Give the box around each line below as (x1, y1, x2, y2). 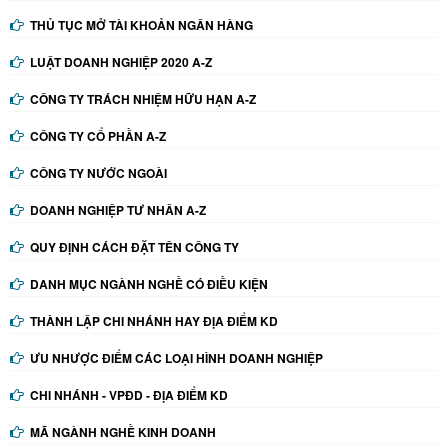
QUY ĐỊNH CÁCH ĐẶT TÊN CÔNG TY (30, 238, 239, 257)
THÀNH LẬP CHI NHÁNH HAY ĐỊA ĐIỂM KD (30, 312, 278, 331)
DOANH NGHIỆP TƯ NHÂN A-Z (30, 201, 206, 220)
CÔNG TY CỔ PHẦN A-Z (30, 127, 166, 146)
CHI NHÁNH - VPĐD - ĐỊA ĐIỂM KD (30, 386, 228, 405)
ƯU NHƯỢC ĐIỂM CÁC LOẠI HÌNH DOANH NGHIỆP (30, 349, 323, 368)
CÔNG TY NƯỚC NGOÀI (30, 164, 167, 183)
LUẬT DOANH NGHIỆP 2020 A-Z (30, 53, 212, 72)
